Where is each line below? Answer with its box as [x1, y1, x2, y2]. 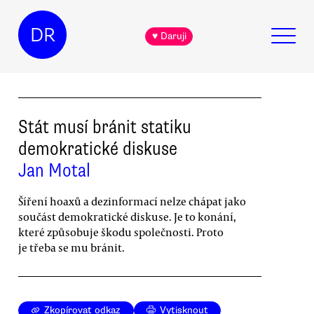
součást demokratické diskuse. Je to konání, [18, 209, 236, 224]
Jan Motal [18, 158, 90, 182]
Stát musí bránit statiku [18, 114, 191, 139]
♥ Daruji [151, 30, 186, 43]
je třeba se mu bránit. [18, 240, 125, 254]
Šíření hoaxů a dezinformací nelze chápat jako [18, 193, 246, 208]
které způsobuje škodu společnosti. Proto [18, 224, 224, 239]
